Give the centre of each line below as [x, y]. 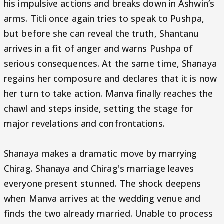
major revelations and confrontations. [84, 123]
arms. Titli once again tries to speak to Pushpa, [104, 18]
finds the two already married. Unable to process [108, 213]
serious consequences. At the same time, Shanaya [110, 63]
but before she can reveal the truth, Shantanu [102, 33]
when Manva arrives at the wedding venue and [102, 198]
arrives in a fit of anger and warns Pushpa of [99, 48]
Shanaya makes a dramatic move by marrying [101, 153]
